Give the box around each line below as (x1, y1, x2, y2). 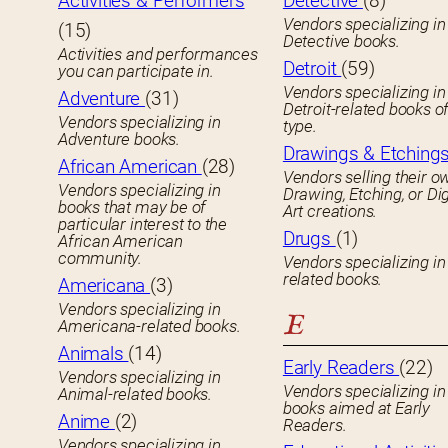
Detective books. (282, 31, 400, 52)
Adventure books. (58, 129, 180, 150)
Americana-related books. (58, 316, 241, 337)
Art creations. (282, 201, 378, 222)
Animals (58, 342, 129, 366)
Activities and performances (58, 44, 258, 65)
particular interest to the (58, 214, 227, 235)
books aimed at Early (282, 398, 431, 419)
